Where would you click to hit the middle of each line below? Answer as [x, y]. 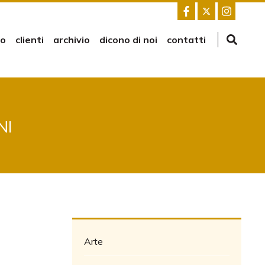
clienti [30, 40]
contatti [186, 40]
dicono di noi [128, 40]
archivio [72, 40]
